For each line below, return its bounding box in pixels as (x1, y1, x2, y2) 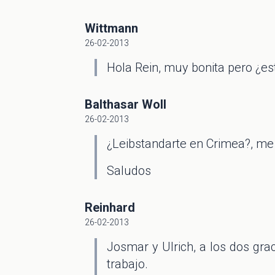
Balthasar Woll (85, 97, 166, 112)
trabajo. (107, 257, 148, 271)
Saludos (107, 163, 151, 178)
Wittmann (85, 21, 138, 36)
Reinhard (85, 200, 135, 215)
